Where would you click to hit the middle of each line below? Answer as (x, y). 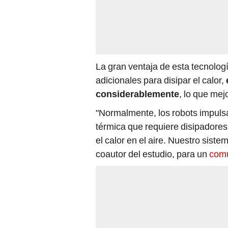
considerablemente (137, 94)
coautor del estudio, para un (152, 154)
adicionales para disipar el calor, (160, 80)
